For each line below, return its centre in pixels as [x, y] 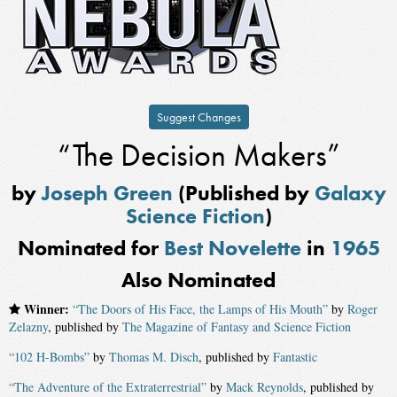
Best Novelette [232, 248]
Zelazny [28, 327]
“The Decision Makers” [198, 155]
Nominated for [90, 248]
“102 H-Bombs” [49, 357]
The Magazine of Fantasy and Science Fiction [237, 327]
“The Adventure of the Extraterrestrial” [108, 387]
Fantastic [295, 357]
